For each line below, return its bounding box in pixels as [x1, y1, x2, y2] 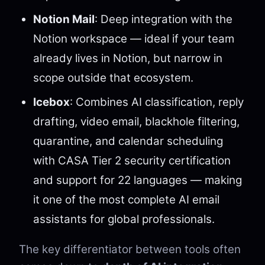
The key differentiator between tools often [19, 243, 241, 256]
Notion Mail [33, 12, 95, 26]
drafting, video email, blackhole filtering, [33, 115, 240, 128]
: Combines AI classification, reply [70, 95, 244, 109]
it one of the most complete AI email [33, 193, 219, 206]
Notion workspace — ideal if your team [33, 32, 234, 46]
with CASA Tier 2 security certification [33, 154, 231, 167]
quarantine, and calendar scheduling [33, 134, 223, 148]
